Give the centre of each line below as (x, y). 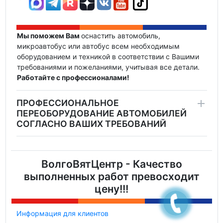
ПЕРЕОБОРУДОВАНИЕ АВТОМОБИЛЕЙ (101, 113)
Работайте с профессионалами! (73, 78)
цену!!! (111, 189)
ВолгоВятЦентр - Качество (111, 164)
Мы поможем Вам (49, 36)
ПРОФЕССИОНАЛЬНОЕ (67, 103)
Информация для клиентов (62, 214)
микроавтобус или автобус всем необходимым (98, 46)
